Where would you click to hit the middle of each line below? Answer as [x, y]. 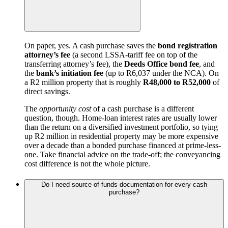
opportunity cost [65, 109]
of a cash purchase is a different [142, 109]
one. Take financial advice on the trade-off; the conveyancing [122, 155]
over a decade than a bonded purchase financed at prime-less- [123, 146]
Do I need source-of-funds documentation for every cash [124, 184]
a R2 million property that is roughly [84, 82]
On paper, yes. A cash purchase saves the [91, 46]
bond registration [188, 46]
